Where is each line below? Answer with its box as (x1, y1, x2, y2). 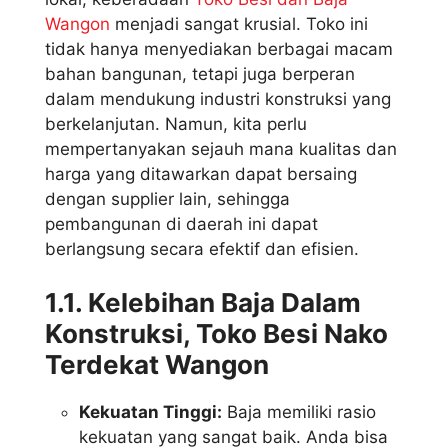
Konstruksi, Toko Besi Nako (45, 318, 388, 350)
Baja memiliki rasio (222, 402, 376, 423)
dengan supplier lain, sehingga (45, 188, 290, 209)
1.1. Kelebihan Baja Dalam (45, 287, 361, 319)
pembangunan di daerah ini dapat (45, 213, 318, 234)
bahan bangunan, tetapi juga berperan (45, 63, 355, 84)
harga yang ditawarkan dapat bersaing (45, 163, 357, 184)
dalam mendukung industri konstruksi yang (45, 88, 391, 109)
